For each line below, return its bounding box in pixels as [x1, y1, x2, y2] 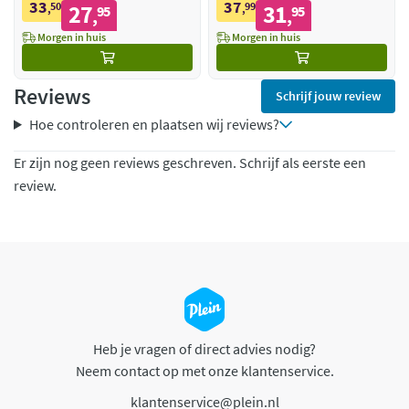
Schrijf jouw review [276, 88, 381, 105]
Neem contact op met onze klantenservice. [75, 362, 334, 381]
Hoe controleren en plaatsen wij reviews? [28, 115, 279, 134]
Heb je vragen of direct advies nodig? [93, 340, 316, 359]
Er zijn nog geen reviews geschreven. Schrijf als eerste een [14, 153, 366, 173]
